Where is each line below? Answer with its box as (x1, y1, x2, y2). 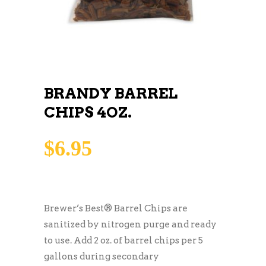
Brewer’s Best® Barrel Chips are (44, 202, 188, 214)
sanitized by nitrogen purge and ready (44, 218, 217, 230)
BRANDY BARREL (44, 84, 178, 102)
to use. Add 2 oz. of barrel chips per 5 (44, 235, 203, 246)
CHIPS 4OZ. (44, 103, 132, 121)
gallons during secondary (44, 251, 159, 262)
